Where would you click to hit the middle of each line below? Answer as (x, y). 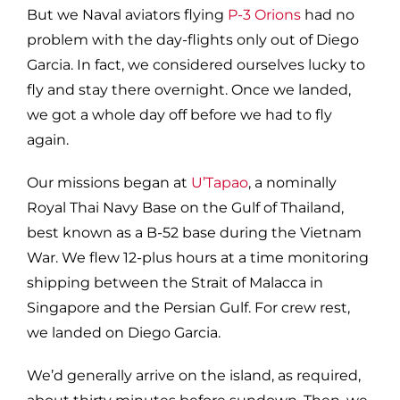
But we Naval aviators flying (127, 14)
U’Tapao (220, 182)
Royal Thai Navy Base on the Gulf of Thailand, (185, 207)
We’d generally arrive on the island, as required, (194, 375)
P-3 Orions (264, 14)
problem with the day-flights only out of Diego (193, 39)
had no (328, 14)
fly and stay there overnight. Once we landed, (189, 89)
